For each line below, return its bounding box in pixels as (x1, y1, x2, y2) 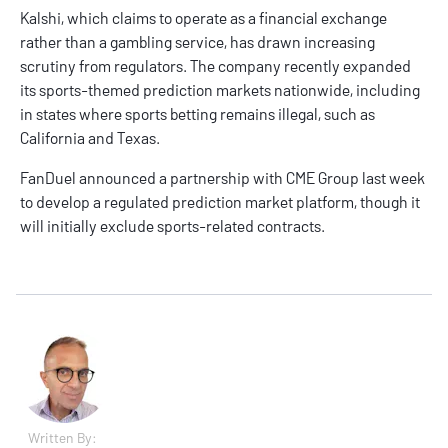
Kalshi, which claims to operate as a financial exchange (20, 8, 387, 28)
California (20, 128, 85, 148)
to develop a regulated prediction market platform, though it (20, 192, 420, 212)
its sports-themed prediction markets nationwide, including (20, 80, 420, 100)
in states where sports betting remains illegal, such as (20, 104, 375, 124)
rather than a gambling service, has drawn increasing (20, 32, 375, 52)
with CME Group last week (250, 168, 425, 188)
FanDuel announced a (20, 168, 170, 188)
